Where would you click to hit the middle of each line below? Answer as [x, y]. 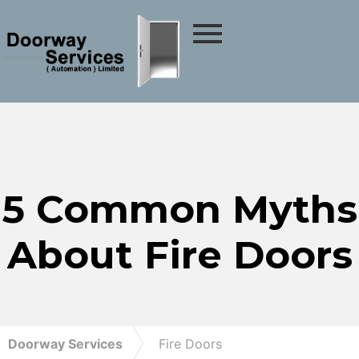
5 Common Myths [179, 209]
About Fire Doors [179, 255]
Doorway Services [65, 344]
